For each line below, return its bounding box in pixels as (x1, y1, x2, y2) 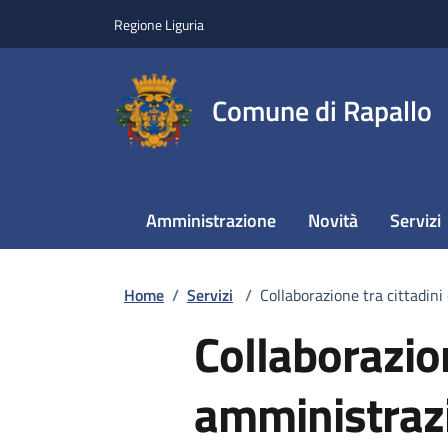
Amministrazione (146, 207, 276, 234)
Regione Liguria (114, 13, 204, 35)
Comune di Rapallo (212, 89, 432, 132)
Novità (308, 207, 358, 234)
